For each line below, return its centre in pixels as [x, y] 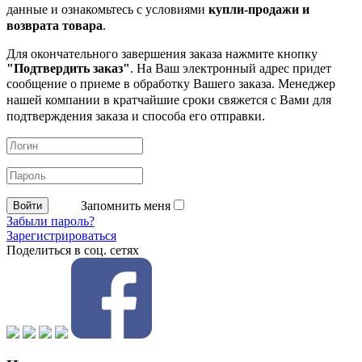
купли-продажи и [257, 9]
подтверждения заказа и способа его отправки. [136, 116]
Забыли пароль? [51, 221]
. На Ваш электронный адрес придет [231, 68]
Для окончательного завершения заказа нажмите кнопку [162, 53]
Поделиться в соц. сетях [73, 250]
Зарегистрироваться [61, 235]
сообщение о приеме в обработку [100, 83]
